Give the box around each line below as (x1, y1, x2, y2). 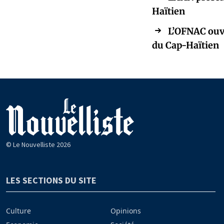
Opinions (110, 206, 141, 216)
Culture (6, 206, 31, 216)
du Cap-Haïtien (152, 39, 219, 51)
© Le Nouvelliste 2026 (6, 140, 70, 149)
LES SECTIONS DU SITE (6, 174, 96, 186)
